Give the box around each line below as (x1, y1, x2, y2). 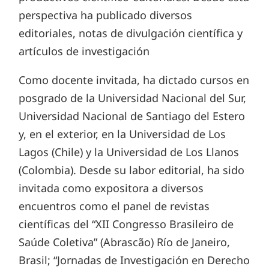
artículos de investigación (19, 43, 150, 58)
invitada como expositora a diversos (19, 180, 204, 195)
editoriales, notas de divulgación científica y (19, 25, 243, 40)
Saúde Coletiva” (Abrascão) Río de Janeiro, (19, 234, 231, 249)
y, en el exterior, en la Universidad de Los (19, 126, 226, 141)
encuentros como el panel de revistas (19, 198, 210, 213)
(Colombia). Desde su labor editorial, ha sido (19, 162, 245, 177)
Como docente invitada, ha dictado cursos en (19, 72, 250, 87)
